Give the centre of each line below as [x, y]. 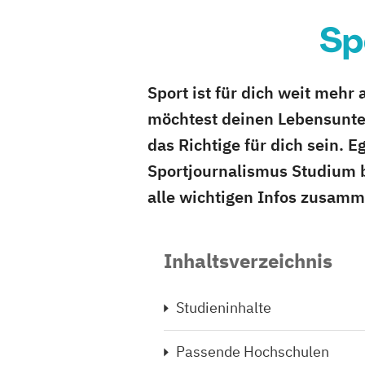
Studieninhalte [224, 308]
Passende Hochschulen [253, 352]
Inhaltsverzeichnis [248, 261]
